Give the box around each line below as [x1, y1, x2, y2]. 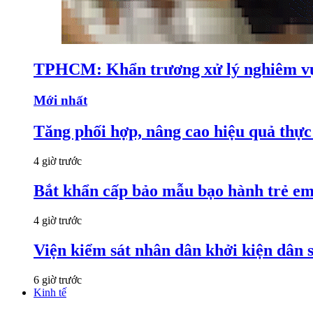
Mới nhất [34, 93, 87, 108]
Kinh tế [34, 286, 66, 298]
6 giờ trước [34, 273, 82, 286]
